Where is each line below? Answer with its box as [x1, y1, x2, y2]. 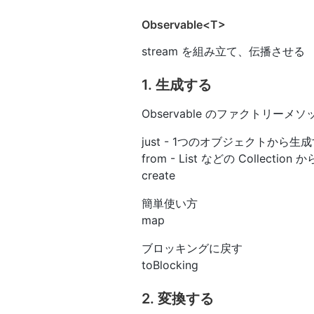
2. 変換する [142, 289, 214, 307]
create [142, 168, 175, 182]
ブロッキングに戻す [142, 240, 243, 255]
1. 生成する [142, 76, 212, 93]
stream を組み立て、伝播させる [142, 43, 305, 58]
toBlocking [142, 257, 198, 272]
